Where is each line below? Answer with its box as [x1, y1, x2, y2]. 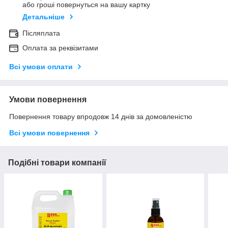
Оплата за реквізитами [22, 44, 98, 52]
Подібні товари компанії [8, 158, 106, 167]
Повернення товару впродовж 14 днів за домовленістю [9, 112, 192, 121]
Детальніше [22, 13, 65, 21]
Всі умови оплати [9, 63, 73, 71]
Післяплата [22, 29, 60, 38]
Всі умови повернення [9, 129, 90, 137]
